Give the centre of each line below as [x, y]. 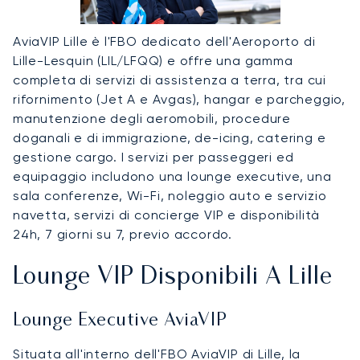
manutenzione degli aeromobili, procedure [152, 118]
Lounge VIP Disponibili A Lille [173, 277]
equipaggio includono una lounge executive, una [172, 176]
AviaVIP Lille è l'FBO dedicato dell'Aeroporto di [164, 41]
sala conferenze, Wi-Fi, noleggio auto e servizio [170, 195]
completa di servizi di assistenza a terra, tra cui [170, 80]
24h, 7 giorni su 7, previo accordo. [123, 234]
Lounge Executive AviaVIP [120, 321]
